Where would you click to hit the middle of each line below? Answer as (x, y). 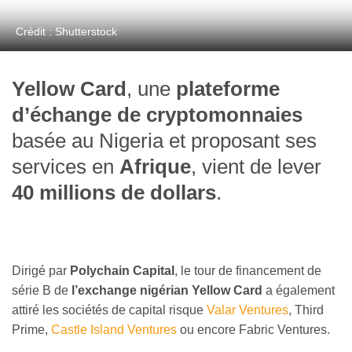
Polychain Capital (122, 271)
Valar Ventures (247, 310)
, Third (306, 310)
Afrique (155, 167)
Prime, (31, 330)
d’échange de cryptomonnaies (157, 115)
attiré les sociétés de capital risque (109, 310)
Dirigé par (41, 271)
